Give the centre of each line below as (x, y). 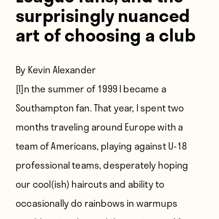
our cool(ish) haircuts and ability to (90, 184)
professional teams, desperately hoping (102, 165)
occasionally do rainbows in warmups (97, 203)
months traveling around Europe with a (99, 127)
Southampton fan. (54, 108)
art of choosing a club (106, 35)
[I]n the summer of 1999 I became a (91, 89)
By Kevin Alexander (56, 70)
